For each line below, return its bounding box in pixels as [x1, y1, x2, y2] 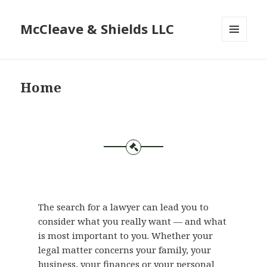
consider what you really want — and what [38, 215, 227, 228]
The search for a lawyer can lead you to [38, 201, 209, 213]
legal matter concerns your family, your [38, 244, 212, 256]
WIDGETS [222, 61, 257, 72]
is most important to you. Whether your [38, 229, 213, 242]
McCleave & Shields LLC [20, 20, 175, 38]
